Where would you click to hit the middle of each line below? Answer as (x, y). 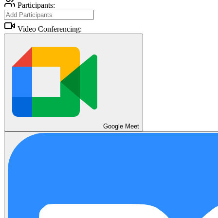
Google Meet (121, 127)
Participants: (36, 5)
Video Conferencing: (50, 29)
